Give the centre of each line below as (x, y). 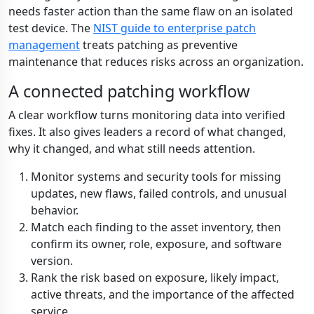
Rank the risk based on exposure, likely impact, (155, 278)
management (44, 45)
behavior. (55, 210)
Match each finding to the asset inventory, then (156, 227)
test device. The (51, 28)
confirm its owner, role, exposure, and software (156, 244)
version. (52, 261)
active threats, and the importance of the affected (163, 294)
